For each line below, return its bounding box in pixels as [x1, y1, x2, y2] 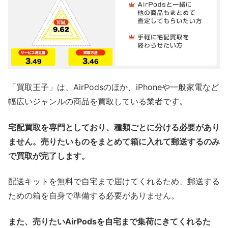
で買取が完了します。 [8, 150, 90, 161]
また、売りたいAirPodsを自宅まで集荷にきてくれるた [8, 216, 211, 226]
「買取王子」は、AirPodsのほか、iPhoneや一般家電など [8, 82, 219, 93]
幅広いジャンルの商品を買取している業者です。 [8, 96, 187, 107]
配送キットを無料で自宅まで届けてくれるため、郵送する [8, 176, 220, 187]
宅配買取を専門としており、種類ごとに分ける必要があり [8, 122, 220, 132]
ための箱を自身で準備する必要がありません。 [8, 190, 179, 201]
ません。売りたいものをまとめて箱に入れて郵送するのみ [8, 136, 220, 147]
